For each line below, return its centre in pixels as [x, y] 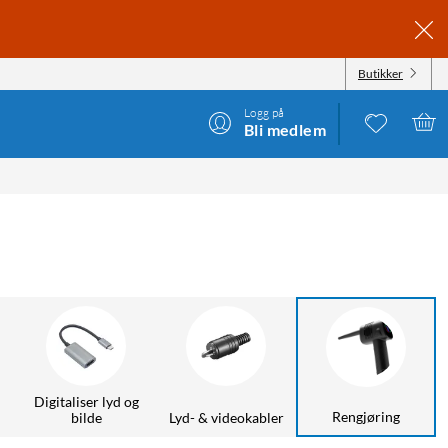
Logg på [264, 112]
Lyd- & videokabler [226, 417]
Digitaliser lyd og [86, 401]
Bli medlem [285, 129]
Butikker [380, 73]
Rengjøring [366, 416]
